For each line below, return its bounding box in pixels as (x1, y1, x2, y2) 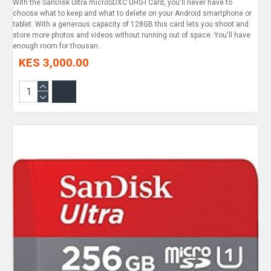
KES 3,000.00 (19, 55, 89, 70)
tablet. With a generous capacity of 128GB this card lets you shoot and (13, 19, 249, 28)
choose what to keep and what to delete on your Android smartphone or (13, 8, 252, 18)
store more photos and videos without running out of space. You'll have (13, 30, 250, 39)
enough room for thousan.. (13, 41, 102, 50)
